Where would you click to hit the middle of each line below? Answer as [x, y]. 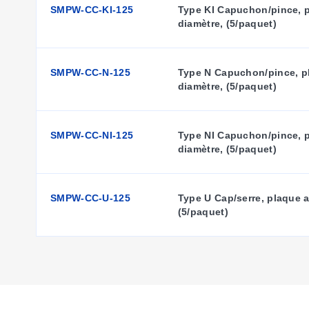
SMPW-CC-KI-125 [92, 10]
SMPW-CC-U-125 [90, 198]
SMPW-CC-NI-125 [92, 135]
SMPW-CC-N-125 [90, 72]
